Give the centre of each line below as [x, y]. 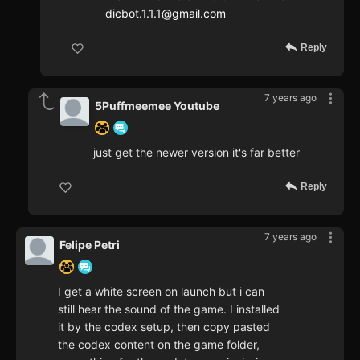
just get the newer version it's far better [196, 153]
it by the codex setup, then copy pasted [164, 327]
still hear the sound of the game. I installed [169, 309]
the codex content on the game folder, [159, 345]
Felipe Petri [90, 245]
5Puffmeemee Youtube [157, 106]
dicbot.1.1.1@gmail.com [166, 14]
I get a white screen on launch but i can [161, 292]
